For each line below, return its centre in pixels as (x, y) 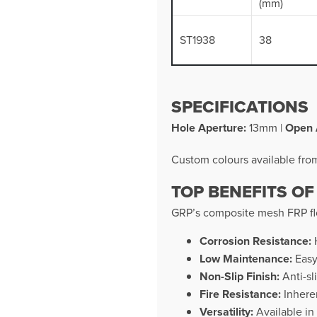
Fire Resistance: (240, 294)
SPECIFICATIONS (240, 106)
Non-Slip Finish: (240, 276)
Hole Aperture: (209, 127)
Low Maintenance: (246, 258)
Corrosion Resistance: (255, 241)
